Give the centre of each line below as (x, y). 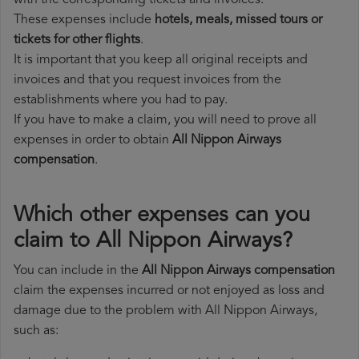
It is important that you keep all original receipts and (161, 61)
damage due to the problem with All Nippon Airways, (165, 311)
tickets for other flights (77, 40)
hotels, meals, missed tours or (238, 20)
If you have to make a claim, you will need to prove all (165, 121)
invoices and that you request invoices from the (147, 81)
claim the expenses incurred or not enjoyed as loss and (169, 291)
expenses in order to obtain (93, 141)
